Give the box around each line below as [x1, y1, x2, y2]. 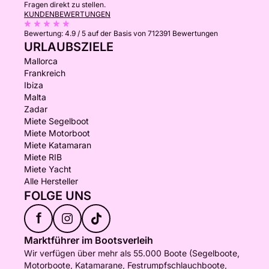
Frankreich [24, 68, 65, 78]
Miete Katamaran [24, 140, 91, 150]
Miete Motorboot [24, 128, 90, 138]
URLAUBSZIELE [24, 40, 113, 54]
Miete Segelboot [24, 116, 89, 126]
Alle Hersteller [24, 176, 78, 186]
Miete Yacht [24, 164, 71, 174]
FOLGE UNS [24, 189, 91, 203]
